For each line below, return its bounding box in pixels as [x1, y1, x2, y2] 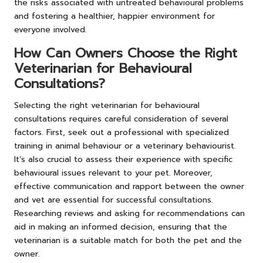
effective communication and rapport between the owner [14, 180, 244, 193]
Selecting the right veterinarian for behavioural [14, 99, 200, 112]
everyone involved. [14, 23, 87, 36]
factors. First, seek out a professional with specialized [14, 126, 229, 139]
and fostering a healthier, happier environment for [14, 10, 215, 23]
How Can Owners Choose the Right [14, 43, 237, 63]
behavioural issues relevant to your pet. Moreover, [14, 167, 213, 180]
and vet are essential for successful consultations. [14, 194, 213, 207]
